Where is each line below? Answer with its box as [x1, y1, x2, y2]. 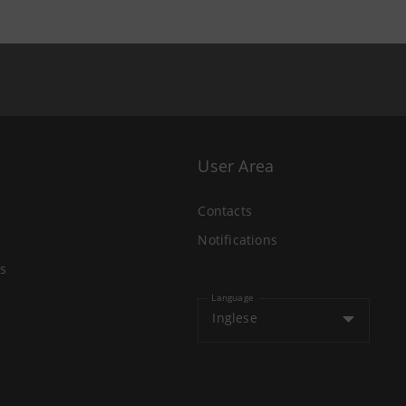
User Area [198, 155, 275, 177]
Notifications [198, 231, 277, 248]
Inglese [212, 309, 257, 326]
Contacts [198, 202, 252, 219]
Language [211, 291, 254, 304]
